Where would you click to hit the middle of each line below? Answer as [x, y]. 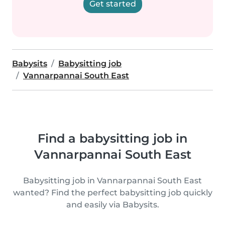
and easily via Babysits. [113, 205]
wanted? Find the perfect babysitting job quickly [113, 193]
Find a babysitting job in [113, 138]
